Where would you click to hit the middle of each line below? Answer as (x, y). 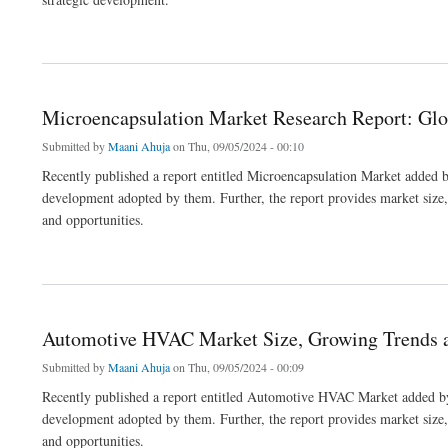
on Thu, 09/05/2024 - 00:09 (237, 367)
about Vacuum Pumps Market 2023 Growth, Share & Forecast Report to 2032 (218, 35)
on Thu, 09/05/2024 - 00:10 (237, 146)
